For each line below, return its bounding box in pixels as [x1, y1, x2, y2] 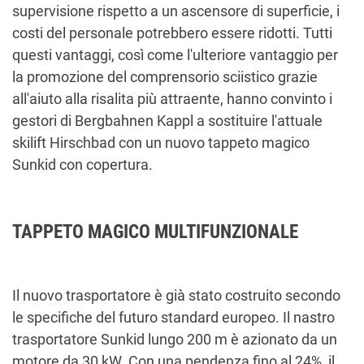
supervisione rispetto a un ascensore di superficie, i [12, 2, 340, 20]
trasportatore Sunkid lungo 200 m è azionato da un [12, 331, 337, 349]
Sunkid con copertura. [12, 156, 153, 174]
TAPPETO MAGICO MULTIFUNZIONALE [12, 221, 298, 244]
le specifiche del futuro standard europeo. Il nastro [12, 309, 335, 327]
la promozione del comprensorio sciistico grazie [12, 68, 318, 86]
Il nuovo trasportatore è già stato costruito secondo [12, 287, 340, 305]
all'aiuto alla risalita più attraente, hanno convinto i [12, 90, 332, 108]
